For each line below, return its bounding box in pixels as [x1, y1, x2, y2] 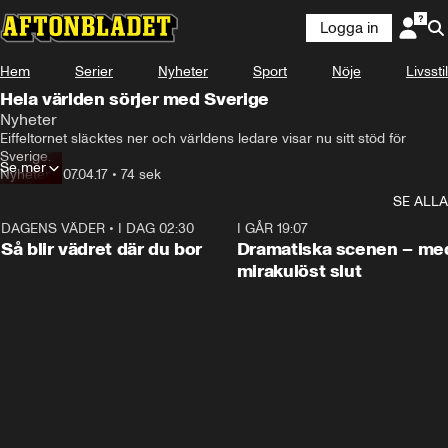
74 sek [121, 166, 161, 183]
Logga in [320, 19, 378, 37]
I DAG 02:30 [118, 220, 194, 237]
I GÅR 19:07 [236, 220, 308, 237]
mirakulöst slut [236, 260, 362, 282]
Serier [75, 63, 113, 80]
